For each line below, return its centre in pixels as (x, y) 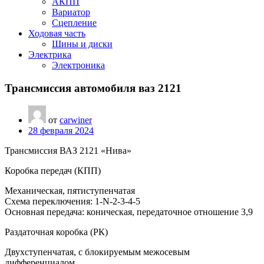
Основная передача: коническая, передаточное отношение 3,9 (129, 212)
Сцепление (74, 23)
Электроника (78, 65)
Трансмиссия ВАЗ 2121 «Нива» (68, 151)
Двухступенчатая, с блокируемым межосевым (97, 252)
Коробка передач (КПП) (53, 171)
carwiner (76, 120)
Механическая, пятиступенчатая (70, 191)
